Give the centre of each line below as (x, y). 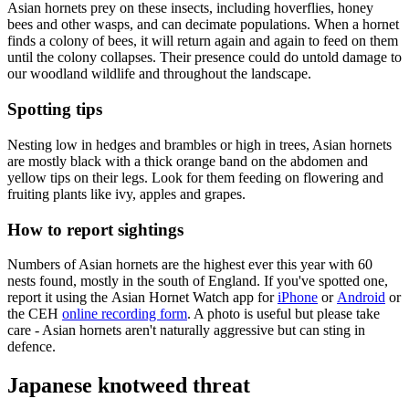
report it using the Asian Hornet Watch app (132, 298)
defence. (31, 347)
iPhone (298, 298)
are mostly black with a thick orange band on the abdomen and (188, 161)
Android (361, 298)
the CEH (35, 314)
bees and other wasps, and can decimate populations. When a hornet (203, 25)
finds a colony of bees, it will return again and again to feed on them (203, 41)
